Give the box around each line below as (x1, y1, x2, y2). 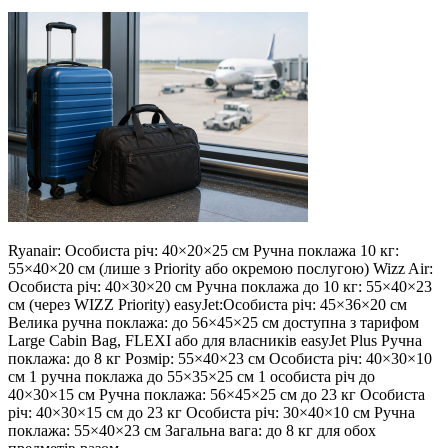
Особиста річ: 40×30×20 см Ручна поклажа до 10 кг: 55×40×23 (8, 277, 432, 295)
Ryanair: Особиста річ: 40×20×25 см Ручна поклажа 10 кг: (8, 241, 399, 259)
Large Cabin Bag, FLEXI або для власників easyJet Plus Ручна (8, 331, 422, 349)
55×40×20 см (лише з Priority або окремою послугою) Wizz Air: (8, 259, 433, 277)
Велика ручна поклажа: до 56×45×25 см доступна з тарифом (8, 313, 419, 331)
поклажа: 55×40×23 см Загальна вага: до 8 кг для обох (8, 421, 376, 439)
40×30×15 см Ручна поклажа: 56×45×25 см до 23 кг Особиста (8, 385, 425, 403)
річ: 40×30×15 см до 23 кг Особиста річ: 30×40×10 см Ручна (8, 403, 415, 421)
